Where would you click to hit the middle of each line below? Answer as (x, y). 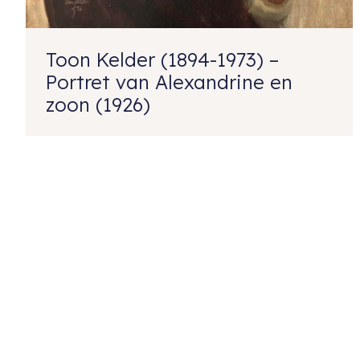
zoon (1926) (98, 105)
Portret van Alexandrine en (169, 82)
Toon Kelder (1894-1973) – (162, 60)
